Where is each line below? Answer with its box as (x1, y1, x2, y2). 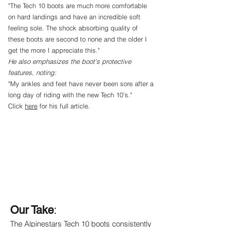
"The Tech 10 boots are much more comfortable (8, 1, 147, 10)
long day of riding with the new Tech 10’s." (8, 90, 132, 99)
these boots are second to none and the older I (8, 34, 147, 43)
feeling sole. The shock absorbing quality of (8, 23, 138, 32)
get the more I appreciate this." (8, 46, 100, 54)
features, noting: (8, 68, 56, 77)
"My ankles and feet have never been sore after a (8, 79, 154, 88)
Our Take (10, 203, 54, 216)
